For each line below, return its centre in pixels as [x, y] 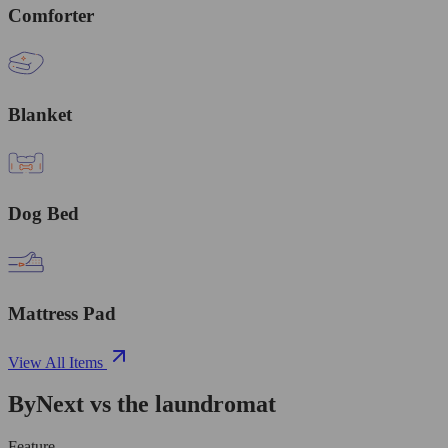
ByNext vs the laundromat [142, 404]
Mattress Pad [62, 313]
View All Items [55, 362]
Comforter [51, 15]
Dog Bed [43, 214]
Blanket [40, 114]
